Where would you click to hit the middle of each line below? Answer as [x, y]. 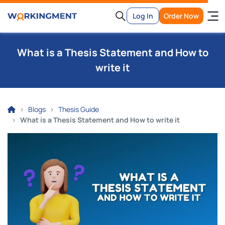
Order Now [181, 16]
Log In [143, 16]
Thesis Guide [79, 109]
